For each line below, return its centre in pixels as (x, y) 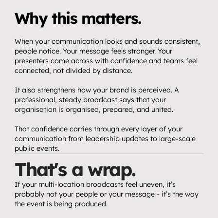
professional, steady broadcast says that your (90, 100)
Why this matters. (78, 18)
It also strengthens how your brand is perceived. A (97, 90)
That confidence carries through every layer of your (99, 129)
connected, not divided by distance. (73, 71)
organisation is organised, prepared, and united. (94, 109)
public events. (37, 148)
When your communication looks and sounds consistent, (107, 41)
